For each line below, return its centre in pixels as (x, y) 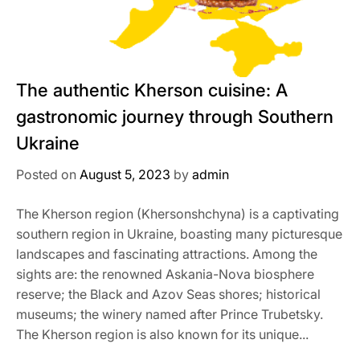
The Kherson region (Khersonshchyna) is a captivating (178, 214)
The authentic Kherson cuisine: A (152, 90)
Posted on (48, 174)
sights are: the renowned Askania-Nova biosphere (165, 274)
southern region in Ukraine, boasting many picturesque (179, 234)
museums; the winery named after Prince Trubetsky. (170, 314)
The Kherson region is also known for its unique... (162, 334)
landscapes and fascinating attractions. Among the (167, 254)
